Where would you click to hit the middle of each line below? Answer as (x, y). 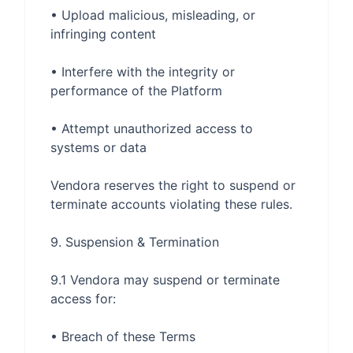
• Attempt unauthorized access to (152, 128)
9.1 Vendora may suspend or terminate (165, 280)
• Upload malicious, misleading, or (153, 15)
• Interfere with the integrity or (143, 72)
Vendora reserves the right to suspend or (173, 185)
